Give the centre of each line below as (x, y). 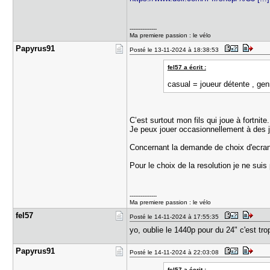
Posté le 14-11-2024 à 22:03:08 (176, 252)
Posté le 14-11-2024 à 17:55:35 (176, 217)
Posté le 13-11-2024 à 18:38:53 (176, 50)
